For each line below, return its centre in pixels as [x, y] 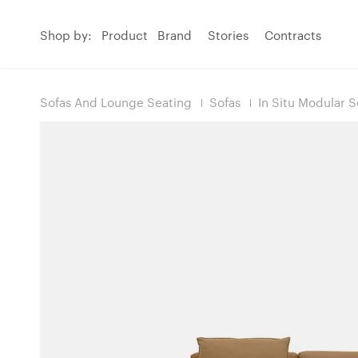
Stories [228, 35]
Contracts [293, 35]
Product [125, 35]
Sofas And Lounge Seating [116, 102]
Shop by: [66, 35]
